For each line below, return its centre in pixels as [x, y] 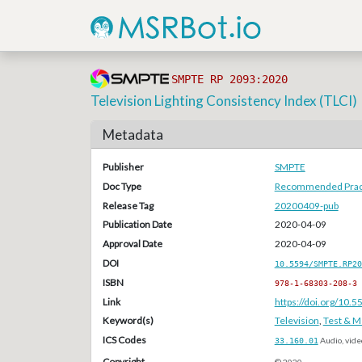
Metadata [133, 134]
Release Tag [128, 205]
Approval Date [132, 244]
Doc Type [122, 186]
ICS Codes [124, 340]
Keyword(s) [128, 321]
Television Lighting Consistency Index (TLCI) [224, 101]
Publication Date [137, 225]
